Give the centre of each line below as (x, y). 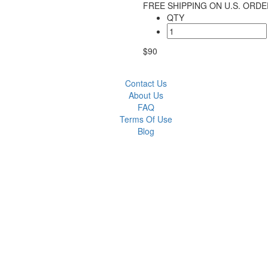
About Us (146, 95)
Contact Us (146, 83)
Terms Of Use (146, 119)
